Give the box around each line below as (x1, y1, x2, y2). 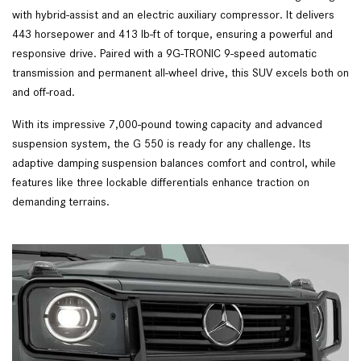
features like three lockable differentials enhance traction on (12, 176, 309, 189)
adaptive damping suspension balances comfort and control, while (12, 156, 336, 170)
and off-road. (12, 85, 78, 99)
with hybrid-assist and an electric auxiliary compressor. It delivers (12, 8, 334, 22)
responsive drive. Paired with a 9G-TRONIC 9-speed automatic (12, 47, 317, 60)
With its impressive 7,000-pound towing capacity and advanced (12, 118, 322, 131)
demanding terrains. (12, 195, 113, 209)
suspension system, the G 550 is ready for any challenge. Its (12, 137, 311, 151)
